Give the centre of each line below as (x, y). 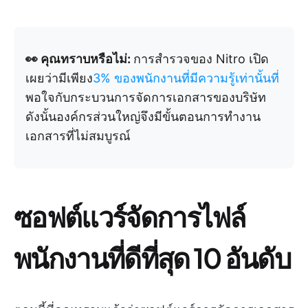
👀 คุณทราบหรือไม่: (79, 59)
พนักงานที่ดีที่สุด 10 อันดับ (152, 257)
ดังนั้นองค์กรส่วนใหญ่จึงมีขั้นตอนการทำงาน (143, 117)
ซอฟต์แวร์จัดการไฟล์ (130, 216)
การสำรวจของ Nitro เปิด (201, 59)
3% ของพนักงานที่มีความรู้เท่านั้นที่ (186, 78)
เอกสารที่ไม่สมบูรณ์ (78, 136)
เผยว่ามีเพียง (59, 78)
